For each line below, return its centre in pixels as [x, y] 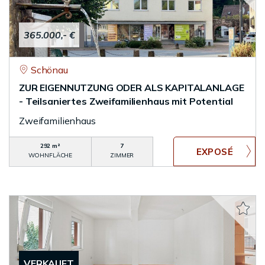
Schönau [49, 70]
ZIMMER [122, 155]
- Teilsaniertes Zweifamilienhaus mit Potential [126, 101]
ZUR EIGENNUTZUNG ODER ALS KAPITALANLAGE [132, 88]
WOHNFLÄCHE [50, 155]
